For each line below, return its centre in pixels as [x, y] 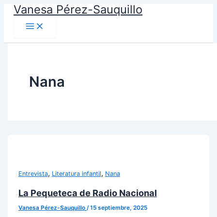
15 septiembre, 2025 [118, 208]
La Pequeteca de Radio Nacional [87, 193]
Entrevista [33, 173]
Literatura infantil [76, 173]
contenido [20, 32]
